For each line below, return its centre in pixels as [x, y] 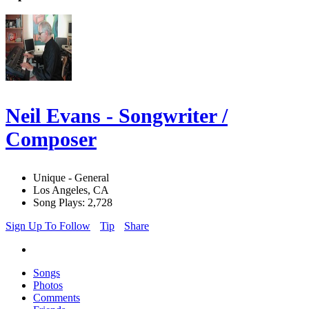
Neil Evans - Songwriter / [117, 116]
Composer [51, 139]
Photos [48, 286]
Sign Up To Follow [48, 226]
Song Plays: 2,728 [73, 203]
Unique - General [71, 178]
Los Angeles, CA [71, 190]
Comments [57, 298]
